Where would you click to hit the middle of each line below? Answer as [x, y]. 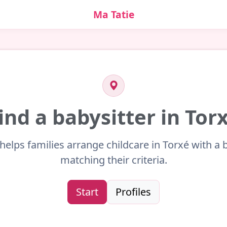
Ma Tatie [113, 14]
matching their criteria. [113, 160]
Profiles [133, 192]
